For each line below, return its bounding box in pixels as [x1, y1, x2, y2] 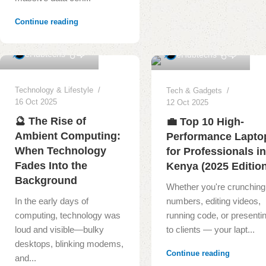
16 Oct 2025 [15, 97, 57, 106]
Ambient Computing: [15, 129, 121, 142]
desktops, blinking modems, [15, 238, 123, 249]
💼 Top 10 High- [166, 115, 245, 128]
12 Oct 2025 [166, 97, 209, 107]
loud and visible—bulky [15, 224, 104, 235]
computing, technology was [15, 210, 121, 220]
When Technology [15, 144, 106, 157]
